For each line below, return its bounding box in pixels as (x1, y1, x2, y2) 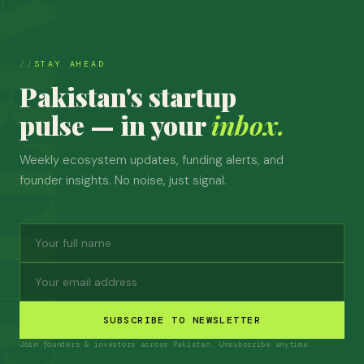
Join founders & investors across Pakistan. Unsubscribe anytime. (19, 340, 313, 349)
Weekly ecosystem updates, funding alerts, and (19, 152, 284, 168)
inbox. (211, 107, 285, 142)
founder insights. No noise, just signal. (19, 172, 227, 188)
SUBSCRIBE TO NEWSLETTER (102, 314, 262, 327)
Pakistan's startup (19, 79, 236, 114)
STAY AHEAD (33, 58, 106, 69)
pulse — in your (19, 107, 211, 142)
